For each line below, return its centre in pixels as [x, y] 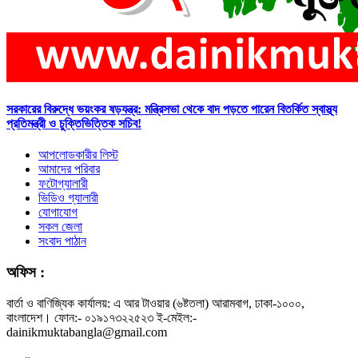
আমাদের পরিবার [69, 169]
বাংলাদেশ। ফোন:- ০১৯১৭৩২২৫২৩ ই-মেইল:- [101, 317]
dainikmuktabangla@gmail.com [87, 332]
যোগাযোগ [58, 213]
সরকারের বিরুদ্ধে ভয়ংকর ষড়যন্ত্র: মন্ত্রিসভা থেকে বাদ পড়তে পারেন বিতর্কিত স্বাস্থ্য [172, 109]
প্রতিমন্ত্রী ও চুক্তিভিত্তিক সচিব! [74, 123]
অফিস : [26, 272]
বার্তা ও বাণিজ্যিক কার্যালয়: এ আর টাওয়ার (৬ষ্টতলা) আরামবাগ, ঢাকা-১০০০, [155, 303]
